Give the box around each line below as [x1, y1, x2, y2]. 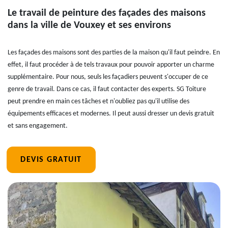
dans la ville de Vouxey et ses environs [8, 20, 171, 31]
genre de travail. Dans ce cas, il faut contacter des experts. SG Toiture [8, 85, 206, 93]
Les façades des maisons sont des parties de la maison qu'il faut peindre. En [8, 49, 220, 56]
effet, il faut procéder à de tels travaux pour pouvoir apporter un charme [8, 61, 214, 69]
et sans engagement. [8, 122, 68, 130]
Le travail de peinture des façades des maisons [8, 8, 206, 18]
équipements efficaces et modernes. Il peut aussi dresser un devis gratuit [8, 110, 214, 118]
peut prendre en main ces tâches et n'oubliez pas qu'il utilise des [8, 98, 189, 105]
